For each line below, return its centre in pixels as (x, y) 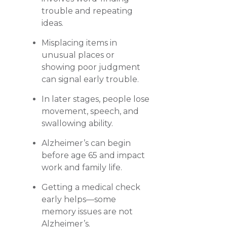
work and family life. (82, 167)
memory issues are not (87, 212)
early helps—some (79, 199)
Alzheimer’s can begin (86, 143)
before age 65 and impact (93, 155)
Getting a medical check (91, 187)
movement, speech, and (90, 111)
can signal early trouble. (90, 79)
